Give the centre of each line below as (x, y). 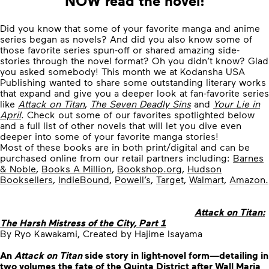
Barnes (248, 158)
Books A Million (77, 168)
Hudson (204, 168)
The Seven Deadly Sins (141, 104)
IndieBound (84, 179)
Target (170, 179)
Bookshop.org (150, 168)
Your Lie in (237, 104)
